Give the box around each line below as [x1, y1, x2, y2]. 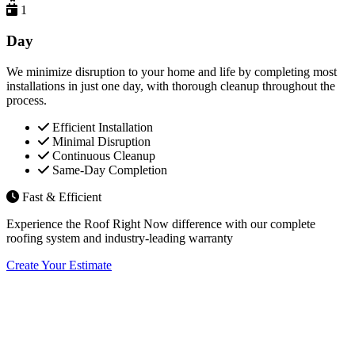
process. [6, 93, 47, 107]
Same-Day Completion [49, 162, 167, 177]
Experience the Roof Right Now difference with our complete [6, 216, 315, 231]
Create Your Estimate [6, 258, 112, 272]
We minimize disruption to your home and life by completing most [6, 64, 337, 78]
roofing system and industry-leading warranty [6, 231, 233, 245]
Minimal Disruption [49, 134, 151, 148]
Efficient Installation [49, 120, 153, 134]
